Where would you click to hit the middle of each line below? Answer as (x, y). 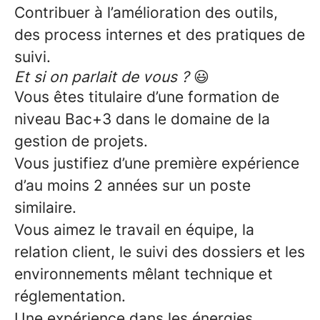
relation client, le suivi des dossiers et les (160, 252)
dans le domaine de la (193, 119)
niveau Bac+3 (63, 119)
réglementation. (70, 296)
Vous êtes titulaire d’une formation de (147, 97)
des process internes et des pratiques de (160, 35)
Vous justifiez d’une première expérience (157, 163)
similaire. (45, 207)
